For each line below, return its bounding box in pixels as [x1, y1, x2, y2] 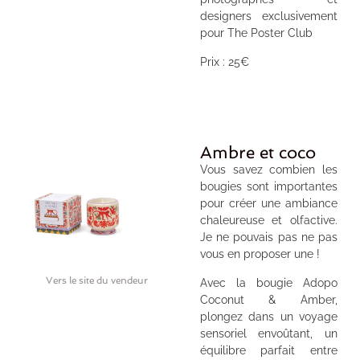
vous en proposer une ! [199, 247, 320, 261]
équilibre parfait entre [199, 343, 337, 357]
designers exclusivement [199, 10, 337, 23]
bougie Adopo [256, 276, 338, 289]
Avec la [199, 276, 247, 289]
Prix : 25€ [199, 55, 249, 68]
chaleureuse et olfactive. [199, 214, 337, 227]
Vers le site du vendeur [45, 275, 148, 287]
